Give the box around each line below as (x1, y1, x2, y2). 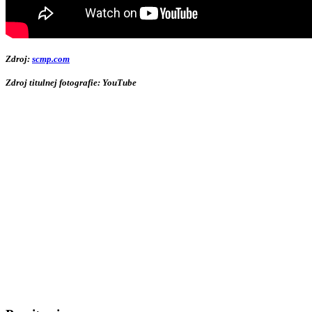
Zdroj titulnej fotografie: (6, 77, 102, 88)
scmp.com (32, 53, 70, 64)
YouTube (102, 77, 136, 88)
